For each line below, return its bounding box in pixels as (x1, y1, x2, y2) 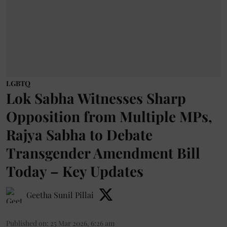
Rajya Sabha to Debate (6, 125, 153, 144)
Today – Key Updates (6, 162, 143, 181)
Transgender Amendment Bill (6, 143, 200, 163)
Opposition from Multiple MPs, (6, 107, 212, 126)
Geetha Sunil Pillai (26, 190, 94, 201)
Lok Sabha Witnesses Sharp (6, 89, 186, 108)
